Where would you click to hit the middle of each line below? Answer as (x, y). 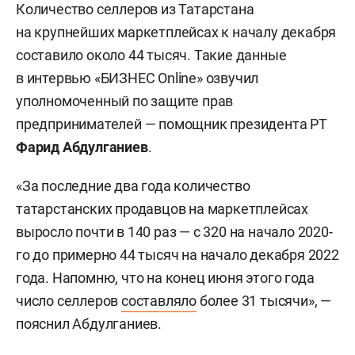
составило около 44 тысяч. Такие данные (151, 55)
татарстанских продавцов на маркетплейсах (162, 209)
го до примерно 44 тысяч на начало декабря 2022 (177, 255)
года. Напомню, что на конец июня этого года (165, 278)
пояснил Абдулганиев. (89, 324)
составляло (159, 301)
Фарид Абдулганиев (82, 147)
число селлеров (69, 301)
